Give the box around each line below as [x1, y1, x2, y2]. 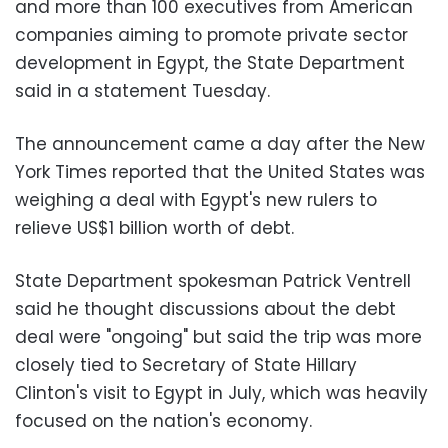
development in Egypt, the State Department [15, 50, 405, 75]
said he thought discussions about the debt [15, 296, 396, 321]
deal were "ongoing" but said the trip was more [15, 324, 422, 349]
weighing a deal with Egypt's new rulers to [15, 187, 377, 212]
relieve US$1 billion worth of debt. [15, 215, 294, 240]
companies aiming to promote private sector [15, 22, 408, 47]
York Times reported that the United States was [15, 159, 425, 184]
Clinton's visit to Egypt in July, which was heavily [15, 380, 428, 405]
